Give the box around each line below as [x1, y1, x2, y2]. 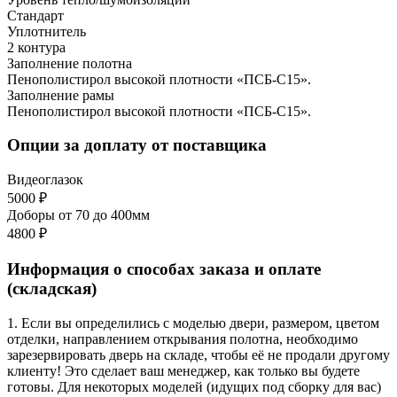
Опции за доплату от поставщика [7, 136, 267, 155]
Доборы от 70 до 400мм [7, 207, 150, 223]
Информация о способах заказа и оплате [7, 259, 321, 278]
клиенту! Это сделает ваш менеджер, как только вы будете [7, 362, 360, 378]
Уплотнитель [7, 23, 86, 39]
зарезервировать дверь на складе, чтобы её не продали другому [7, 346, 390, 362]
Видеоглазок [7, 172, 83, 188]
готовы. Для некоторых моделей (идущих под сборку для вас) [7, 378, 381, 394]
